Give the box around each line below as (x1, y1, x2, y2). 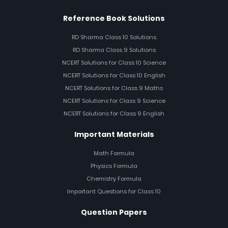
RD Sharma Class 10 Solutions (72, 33, 156, 41)
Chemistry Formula (87, 175, 141, 183)
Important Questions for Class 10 (67, 187, 161, 195)
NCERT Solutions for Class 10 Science (62, 59, 166, 67)
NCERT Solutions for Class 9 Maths (65, 84, 163, 92)
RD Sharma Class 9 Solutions (72, 46, 156, 54)
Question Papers (81, 207, 147, 217)
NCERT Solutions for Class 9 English (64, 109, 164, 118)
